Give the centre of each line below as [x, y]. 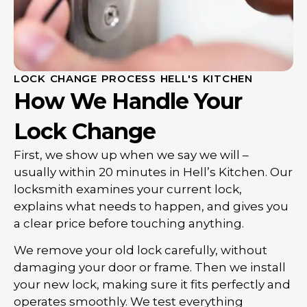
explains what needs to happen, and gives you [151, 206]
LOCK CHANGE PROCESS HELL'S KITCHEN [133, 78]
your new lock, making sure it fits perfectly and [152, 285]
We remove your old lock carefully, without [140, 250]
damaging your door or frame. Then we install [150, 268]
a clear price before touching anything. [129, 223]
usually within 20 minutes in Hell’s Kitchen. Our [153, 172]
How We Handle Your [128, 101]
